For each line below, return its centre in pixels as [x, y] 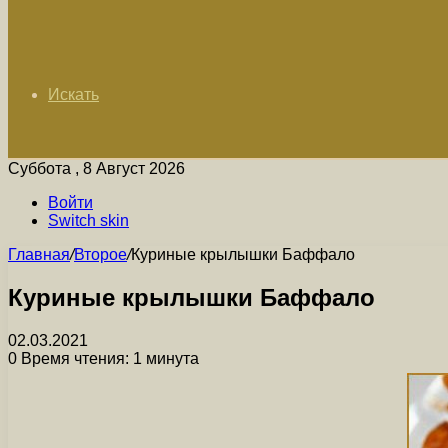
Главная [39, 254]
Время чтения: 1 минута [108, 358]
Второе [100, 254]
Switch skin [88, 220]
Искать [73, 94]
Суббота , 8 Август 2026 [96, 168]
